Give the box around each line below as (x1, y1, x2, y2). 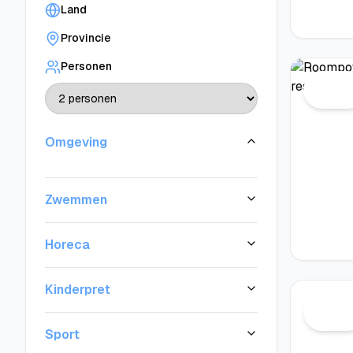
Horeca (45, 236, 90, 253)
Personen (61, 59, 112, 73)
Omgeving (45, 134, 107, 150)
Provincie (61, 31, 111, 45)
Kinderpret (45, 281, 110, 298)
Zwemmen (45, 191, 107, 208)
